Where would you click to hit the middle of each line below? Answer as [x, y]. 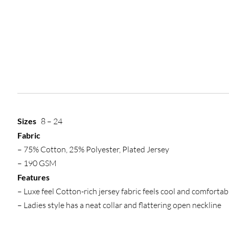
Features [33, 177]
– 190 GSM [37, 163]
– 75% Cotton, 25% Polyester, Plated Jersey [93, 150]
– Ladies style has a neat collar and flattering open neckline [119, 205]
